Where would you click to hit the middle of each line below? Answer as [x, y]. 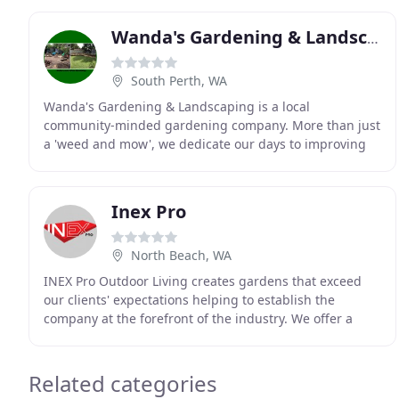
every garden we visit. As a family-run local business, [202, 163]
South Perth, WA [179, 81]
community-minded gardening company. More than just [212, 125]
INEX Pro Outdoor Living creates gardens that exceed [203, 281]
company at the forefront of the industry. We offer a [198, 318]
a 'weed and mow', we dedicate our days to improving [205, 144]
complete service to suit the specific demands [180, 337]
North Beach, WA [181, 255]
